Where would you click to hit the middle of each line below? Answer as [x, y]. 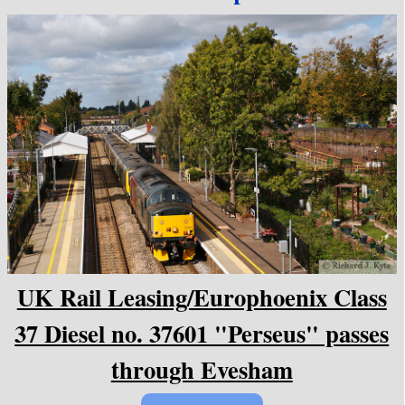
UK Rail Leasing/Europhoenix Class [202, 297]
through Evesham [202, 369]
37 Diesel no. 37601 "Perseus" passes [202, 333]
